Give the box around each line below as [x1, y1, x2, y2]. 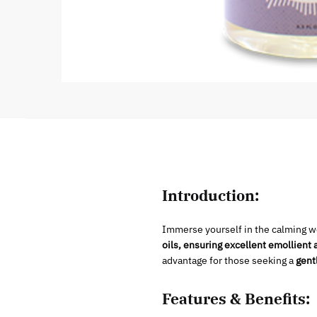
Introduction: [161, 185, 259, 205]
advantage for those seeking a [161, 253, 296, 267]
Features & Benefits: [161, 288, 310, 309]
